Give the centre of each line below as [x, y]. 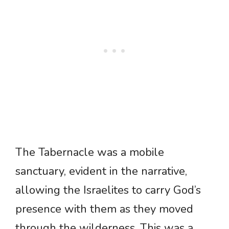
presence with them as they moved [104, 209]
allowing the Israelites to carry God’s [108, 190]
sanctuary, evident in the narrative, [101, 171]
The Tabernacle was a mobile [90, 153]
